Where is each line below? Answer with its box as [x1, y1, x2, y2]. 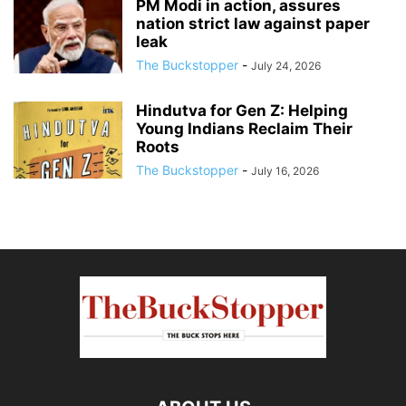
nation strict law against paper [136, 14, 370, 33]
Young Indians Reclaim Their [136, 119, 353, 138]
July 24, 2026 [251, 58, 321, 72]
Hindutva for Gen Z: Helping [136, 101, 348, 120]
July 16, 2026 [251, 163, 319, 178]
